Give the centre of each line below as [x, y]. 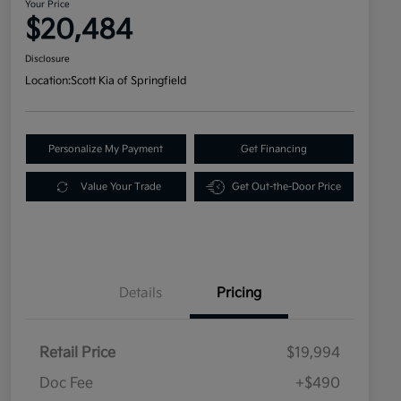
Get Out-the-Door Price [287, 187]
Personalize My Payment [106, 149]
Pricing [239, 294]
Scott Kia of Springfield [129, 81]
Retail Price [77, 354]
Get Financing [273, 149]
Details [141, 294]
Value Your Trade [120, 187]
